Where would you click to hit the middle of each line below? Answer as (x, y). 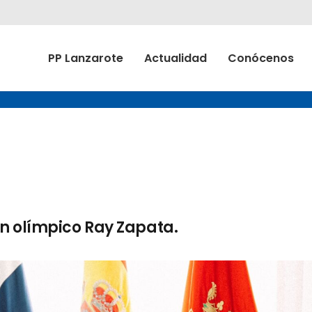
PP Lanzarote (86, 58)
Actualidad (175, 58)
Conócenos (261, 58)
